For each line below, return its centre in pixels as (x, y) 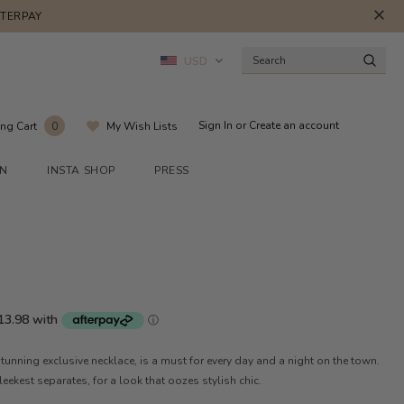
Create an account (294, 126)
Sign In (217, 126)
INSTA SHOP (82, 170)
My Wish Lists (142, 126)
